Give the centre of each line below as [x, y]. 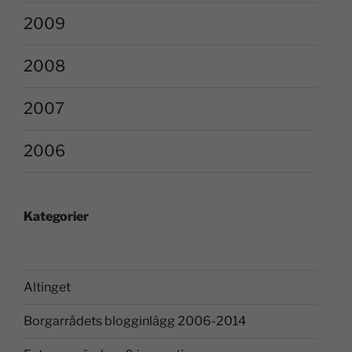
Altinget [47, 287]
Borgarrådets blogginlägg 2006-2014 [135, 321]
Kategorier [56, 216]
